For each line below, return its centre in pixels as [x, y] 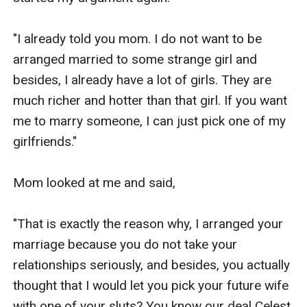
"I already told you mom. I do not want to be [138, 38]
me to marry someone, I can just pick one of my [150, 121]
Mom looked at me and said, [95, 182]
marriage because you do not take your [125, 244]
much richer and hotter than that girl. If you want [150, 100]
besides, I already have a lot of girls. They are [143, 79]
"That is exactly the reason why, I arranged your [148, 223]
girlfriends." [45, 141]
